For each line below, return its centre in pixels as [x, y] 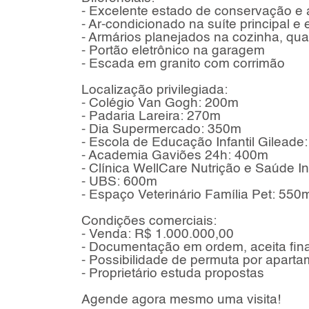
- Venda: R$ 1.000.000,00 [157, 235]
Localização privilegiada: [154, 90]
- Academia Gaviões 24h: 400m [175, 156]
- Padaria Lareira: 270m [151, 117]
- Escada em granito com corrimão [183, 64]
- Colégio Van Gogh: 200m [160, 103]
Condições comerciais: [149, 221]
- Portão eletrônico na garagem [173, 51]
